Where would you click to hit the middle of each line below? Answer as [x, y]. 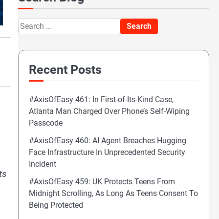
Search [29, 23]
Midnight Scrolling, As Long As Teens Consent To [113, 193]
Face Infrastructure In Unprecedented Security [107, 152]
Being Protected [56, 205]
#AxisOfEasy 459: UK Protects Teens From [102, 181]
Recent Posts [65, 69]
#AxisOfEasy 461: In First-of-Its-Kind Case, [101, 99]
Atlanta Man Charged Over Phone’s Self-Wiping [109, 111]
